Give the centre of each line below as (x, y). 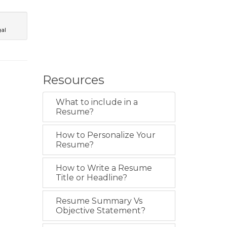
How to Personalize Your (105, 135)
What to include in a (97, 102)
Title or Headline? (91, 178)
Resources (73, 80)
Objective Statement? (100, 211)
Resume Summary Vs (99, 201)
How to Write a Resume (104, 168)
